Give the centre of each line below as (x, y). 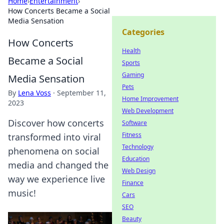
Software (134, 123)
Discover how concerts (56, 123)
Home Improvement (150, 99)
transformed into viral (54, 137)
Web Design (139, 171)
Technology (138, 147)
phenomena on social (54, 151)
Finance (133, 183)
